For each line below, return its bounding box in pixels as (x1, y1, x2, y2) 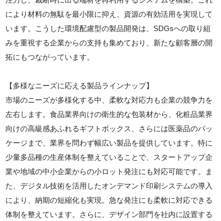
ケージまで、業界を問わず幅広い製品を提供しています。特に (5, 138, 213, 147)
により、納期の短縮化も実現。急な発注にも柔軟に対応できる (5, 195, 213, 204)
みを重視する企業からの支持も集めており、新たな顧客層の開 (5, 38, 213, 47)
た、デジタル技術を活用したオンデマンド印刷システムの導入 (5, 181, 213, 190)
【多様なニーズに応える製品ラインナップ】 (5, 81, 154, 90)
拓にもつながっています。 (5, 52, 95, 61)
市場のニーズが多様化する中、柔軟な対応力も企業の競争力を (5, 95, 213, 104)
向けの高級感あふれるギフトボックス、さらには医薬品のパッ (5, 124, 213, 133)
